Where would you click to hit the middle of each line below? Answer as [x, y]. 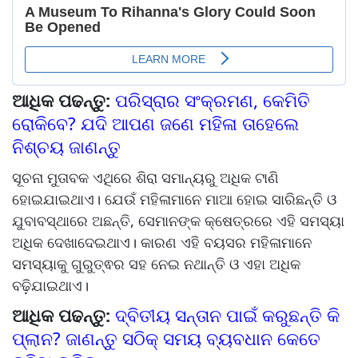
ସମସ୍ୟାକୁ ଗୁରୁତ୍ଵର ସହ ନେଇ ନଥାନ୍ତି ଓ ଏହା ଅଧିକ [156, 264]
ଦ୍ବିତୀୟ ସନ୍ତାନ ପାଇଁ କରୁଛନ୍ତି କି [227, 315]
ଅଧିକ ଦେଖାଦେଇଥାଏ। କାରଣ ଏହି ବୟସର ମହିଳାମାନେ [162, 243]
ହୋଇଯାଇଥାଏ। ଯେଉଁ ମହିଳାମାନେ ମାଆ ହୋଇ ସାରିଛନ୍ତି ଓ [174, 199]
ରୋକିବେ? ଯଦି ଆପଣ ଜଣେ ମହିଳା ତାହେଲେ [155, 123]
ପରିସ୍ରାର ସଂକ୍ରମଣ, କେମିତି [213, 100]
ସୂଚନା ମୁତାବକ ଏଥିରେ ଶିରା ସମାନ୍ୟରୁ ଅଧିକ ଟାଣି [145, 178]
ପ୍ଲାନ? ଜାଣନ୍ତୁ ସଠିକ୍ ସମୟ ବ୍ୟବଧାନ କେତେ [166, 338]
